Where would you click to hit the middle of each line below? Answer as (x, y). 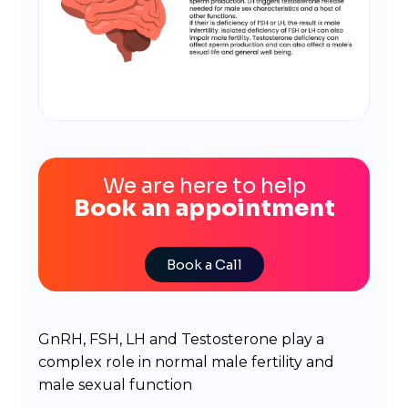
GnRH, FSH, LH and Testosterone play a (182, 340)
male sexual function (116, 385)
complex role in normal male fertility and (187, 362)
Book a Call (204, 265)
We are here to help (204, 187)
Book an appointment (204, 209)
